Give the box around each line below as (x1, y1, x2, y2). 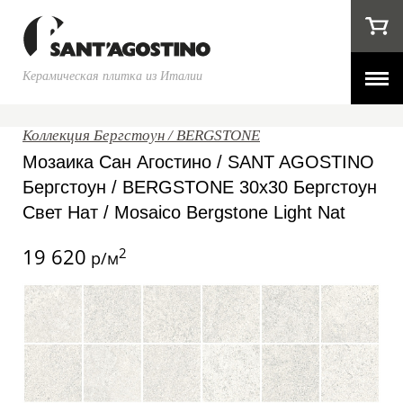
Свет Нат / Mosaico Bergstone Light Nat (22, 202, 345, 222)
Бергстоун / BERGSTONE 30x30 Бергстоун (22, 177, 377, 197)
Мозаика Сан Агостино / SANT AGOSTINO (22, 152, 374, 172)
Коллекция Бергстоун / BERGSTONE (22, 127, 260, 144)
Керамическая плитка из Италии (22, 68, 202, 83)
